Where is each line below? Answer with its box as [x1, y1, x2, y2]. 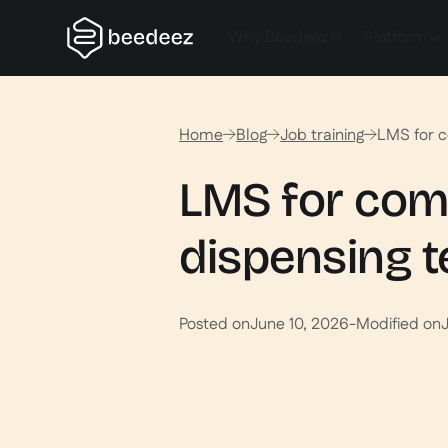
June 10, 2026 [250, 312, 350, 336]
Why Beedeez [227, 26, 328, 49]
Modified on [356, 312, 442, 336]
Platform [363, 26, 427, 49]
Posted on [179, 312, 251, 336]
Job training [280, 124, 365, 147]
